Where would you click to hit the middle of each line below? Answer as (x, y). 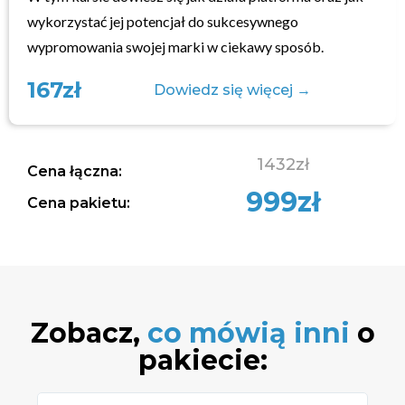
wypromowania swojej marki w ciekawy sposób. (175, 47)
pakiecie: (202, 361)
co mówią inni (248, 334)
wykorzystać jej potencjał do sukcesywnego (163, 22)
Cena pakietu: (79, 202)
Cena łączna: (75, 172)
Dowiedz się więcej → (232, 90)
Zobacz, (89, 334)
